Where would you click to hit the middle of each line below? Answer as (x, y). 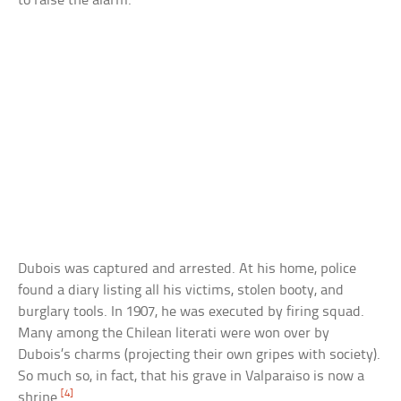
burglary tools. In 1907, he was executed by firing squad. (192, 311)
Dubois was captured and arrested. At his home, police (188, 269)
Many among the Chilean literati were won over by (174, 333)
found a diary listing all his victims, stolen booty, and (181, 290)
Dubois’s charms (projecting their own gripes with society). (200, 354)
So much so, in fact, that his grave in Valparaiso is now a (192, 376)
